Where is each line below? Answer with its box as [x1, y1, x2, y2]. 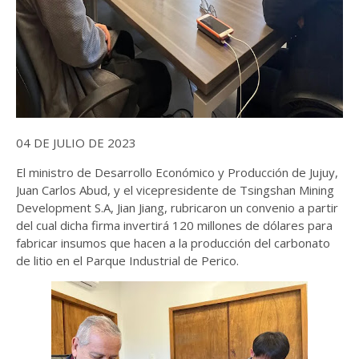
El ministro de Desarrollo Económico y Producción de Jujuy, [16, 164, 338, 180]
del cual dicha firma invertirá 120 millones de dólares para [16, 217, 333, 233]
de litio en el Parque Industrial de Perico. [16, 252, 239, 268]
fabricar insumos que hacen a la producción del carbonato [16, 235, 330, 251]
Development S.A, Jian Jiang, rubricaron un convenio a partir [16, 200, 338, 216]
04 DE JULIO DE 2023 [16, 135, 136, 151]
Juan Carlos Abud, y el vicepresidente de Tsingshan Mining [16, 182, 334, 198]
